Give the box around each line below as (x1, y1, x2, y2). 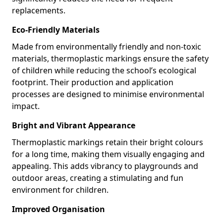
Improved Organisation (12, 204, 105, 215)
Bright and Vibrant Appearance (12, 120, 135, 131)
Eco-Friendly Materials (12, 24, 100, 35)
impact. (12, 101, 40, 111)
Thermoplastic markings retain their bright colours (12, 137, 203, 148)
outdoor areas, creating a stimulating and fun (12, 172, 183, 183)
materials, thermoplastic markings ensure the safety (12, 53, 209, 64)
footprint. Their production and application (12, 77, 173, 88)
